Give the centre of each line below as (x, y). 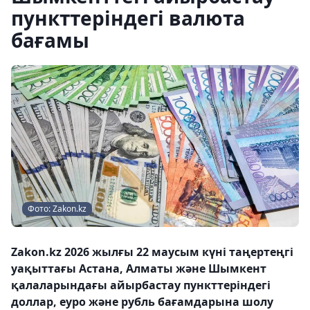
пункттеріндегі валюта (128, 18)
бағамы (50, 40)
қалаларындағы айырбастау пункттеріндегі (141, 285)
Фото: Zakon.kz (57, 209)
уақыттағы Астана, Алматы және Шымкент (139, 268)
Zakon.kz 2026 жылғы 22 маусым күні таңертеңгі (152, 252)
